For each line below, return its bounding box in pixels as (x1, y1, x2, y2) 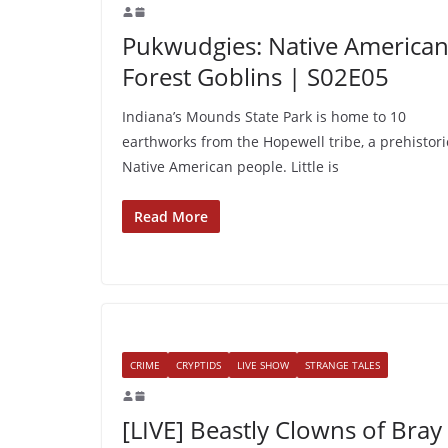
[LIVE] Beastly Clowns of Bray (122, 412, 442, 446)
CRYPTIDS (176, 357, 221, 372)
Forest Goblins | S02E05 (122, 59, 389, 93)
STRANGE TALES (305, 357, 380, 372)
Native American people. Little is (122, 156, 339, 176)
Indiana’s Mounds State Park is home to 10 (122, 106, 406, 126)
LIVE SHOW (237, 357, 289, 372)
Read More (134, 206, 208, 226)
